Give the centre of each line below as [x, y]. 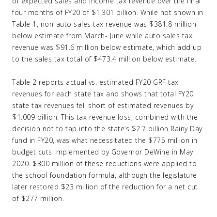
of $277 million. [38, 198]
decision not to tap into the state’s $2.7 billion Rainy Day [107, 129]
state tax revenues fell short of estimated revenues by [103, 105]
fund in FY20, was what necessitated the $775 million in [105, 140]
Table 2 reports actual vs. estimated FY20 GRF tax [95, 82]
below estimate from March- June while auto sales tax [102, 36]
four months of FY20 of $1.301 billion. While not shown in [108, 12]
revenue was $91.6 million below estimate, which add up [107, 47]
